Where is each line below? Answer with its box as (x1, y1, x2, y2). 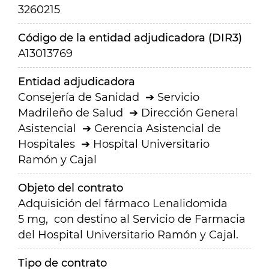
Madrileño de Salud (18, 106, 123, 119)
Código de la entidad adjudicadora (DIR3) (18, 31, 242, 44)
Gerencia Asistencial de (94, 122, 221, 135)
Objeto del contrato (18, 181, 123, 195)
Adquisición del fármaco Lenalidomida (18, 197, 228, 210)
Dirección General (141, 106, 238, 119)
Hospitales (18, 138, 75, 151)
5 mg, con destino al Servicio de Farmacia (18, 213, 246, 226)
